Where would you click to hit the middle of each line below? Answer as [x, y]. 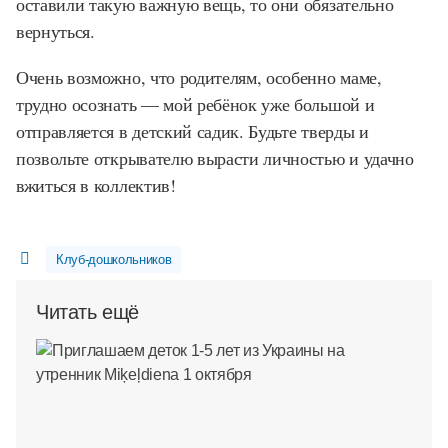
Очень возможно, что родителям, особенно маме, [199, 76]
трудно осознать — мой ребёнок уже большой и [195, 103]
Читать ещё [87, 311]
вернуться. [55, 31]
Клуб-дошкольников [113, 259]
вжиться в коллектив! [96, 184]
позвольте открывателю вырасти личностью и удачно [215, 157]
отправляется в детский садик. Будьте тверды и [192, 130]
